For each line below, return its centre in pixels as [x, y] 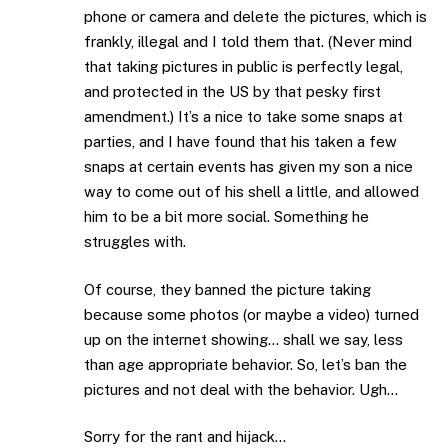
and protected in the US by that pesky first [232, 92]
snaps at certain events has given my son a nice [248, 167]
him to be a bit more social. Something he [226, 217]
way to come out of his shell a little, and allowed [251, 192]
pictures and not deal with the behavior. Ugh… [241, 389]
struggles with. [135, 242]
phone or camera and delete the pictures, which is [255, 17]
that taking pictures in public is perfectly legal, [243, 67]
